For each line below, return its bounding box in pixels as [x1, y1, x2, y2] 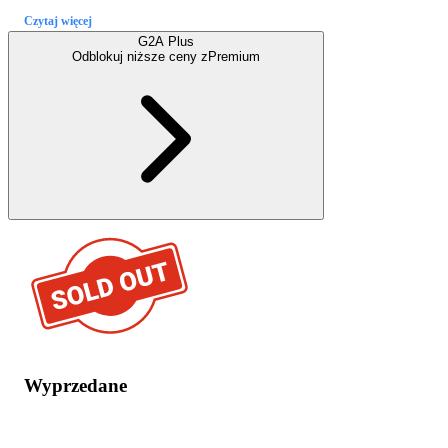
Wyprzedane [24, 374, 127, 396]
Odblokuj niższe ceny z [72, 48, 208, 64]
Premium [208, 48, 260, 64]
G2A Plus [138, 33, 194, 49]
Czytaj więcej [24, 13, 92, 28]
